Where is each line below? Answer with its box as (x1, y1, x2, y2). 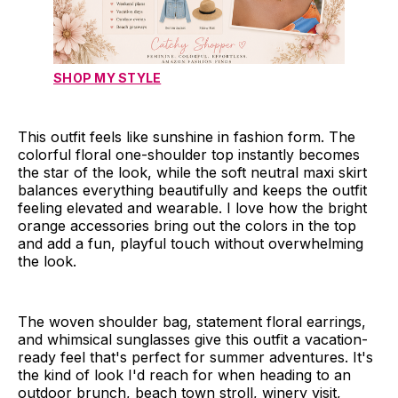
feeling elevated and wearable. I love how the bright (18, 199, 367, 218)
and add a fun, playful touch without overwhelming (18, 235, 363, 253)
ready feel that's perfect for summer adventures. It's (18, 348, 373, 367)
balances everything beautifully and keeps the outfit (18, 181, 367, 200)
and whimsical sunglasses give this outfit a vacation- (18, 330, 368, 349)
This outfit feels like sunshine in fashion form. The (18, 128, 355, 147)
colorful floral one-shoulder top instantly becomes (18, 146, 360, 164)
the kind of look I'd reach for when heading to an (18, 366, 351, 385)
